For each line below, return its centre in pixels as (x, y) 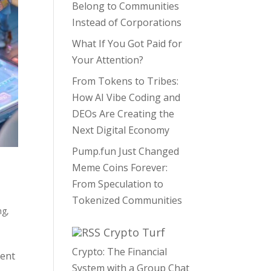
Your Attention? (108, 60)
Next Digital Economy (121, 130)
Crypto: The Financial (120, 252)
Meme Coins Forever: (120, 168)
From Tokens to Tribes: (126, 81)
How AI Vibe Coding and (126, 97)
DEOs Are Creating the (123, 114)
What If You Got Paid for (127, 44)
